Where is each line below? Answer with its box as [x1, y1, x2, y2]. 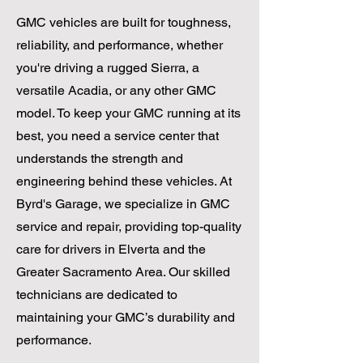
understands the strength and [16, 150, 183, 166]
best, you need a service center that [16, 127, 219, 143]
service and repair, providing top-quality [16, 218, 241, 234]
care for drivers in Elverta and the [16, 241, 206, 257]
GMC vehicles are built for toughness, [16, 14, 231, 30]
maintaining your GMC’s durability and [16, 309, 235, 325]
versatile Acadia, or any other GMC [16, 82, 216, 98]
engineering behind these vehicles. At [16, 173, 232, 189]
